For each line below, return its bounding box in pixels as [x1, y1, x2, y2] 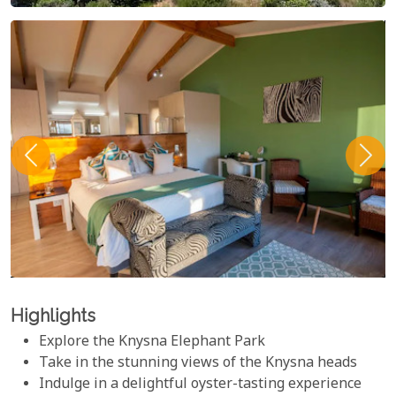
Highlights [11, 305, 95, 326]
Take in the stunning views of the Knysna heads [39, 354, 357, 375]
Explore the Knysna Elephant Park [39, 332, 265, 354]
